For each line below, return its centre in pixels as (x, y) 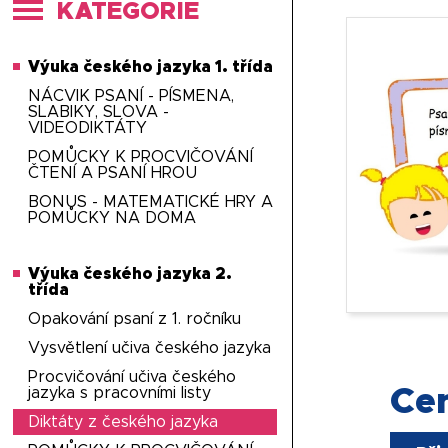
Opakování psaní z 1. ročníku (135, 319)
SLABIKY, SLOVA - (99, 112)
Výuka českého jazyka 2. (130, 274)
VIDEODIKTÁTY (88, 128)
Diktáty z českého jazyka (123, 422)
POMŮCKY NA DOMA (112, 218)
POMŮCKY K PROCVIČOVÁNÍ (141, 157)
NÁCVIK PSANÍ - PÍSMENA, (131, 96)
